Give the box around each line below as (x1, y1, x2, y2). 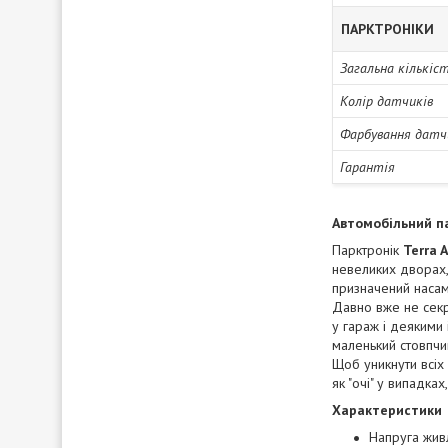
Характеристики (332, 401, 442, 419)
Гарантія (340, 158, 395, 176)
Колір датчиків (340, 92, 433, 110)
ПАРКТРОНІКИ (341, 20, 434, 38)
